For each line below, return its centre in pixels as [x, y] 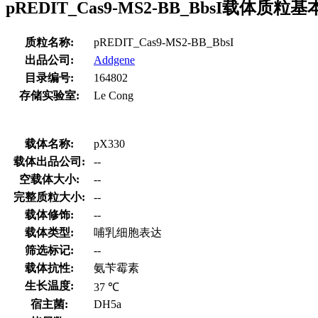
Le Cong [114, 95]
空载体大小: [49, 179]
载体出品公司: [49, 161]
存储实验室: [49, 95]
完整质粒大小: [49, 197]
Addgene [114, 60]
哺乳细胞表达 [128, 232]
